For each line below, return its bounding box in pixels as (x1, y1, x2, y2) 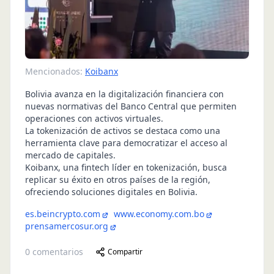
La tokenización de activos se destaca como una (25, 125, 220, 137)
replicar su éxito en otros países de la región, (25, 174, 210, 186)
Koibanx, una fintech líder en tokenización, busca (25, 161, 227, 174)
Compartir (108, 246, 143, 257)
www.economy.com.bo (114, 208, 204, 220)
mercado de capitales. (25, 149, 116, 161)
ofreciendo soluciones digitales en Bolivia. (25, 186, 198, 198)
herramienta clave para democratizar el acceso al (25, 137, 228, 149)
